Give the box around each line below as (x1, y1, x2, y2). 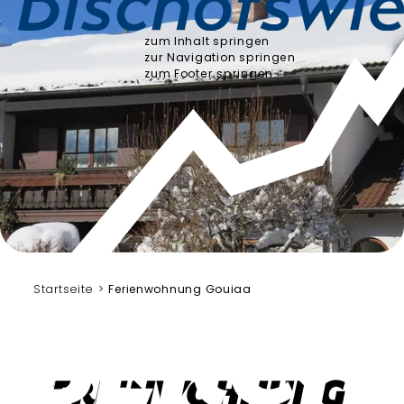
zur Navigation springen (144, 50, 296, 65)
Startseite (33, 281, 94, 297)
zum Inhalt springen (144, 33, 270, 49)
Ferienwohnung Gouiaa (108, 281, 252, 297)
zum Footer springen (144, 66, 273, 81)
